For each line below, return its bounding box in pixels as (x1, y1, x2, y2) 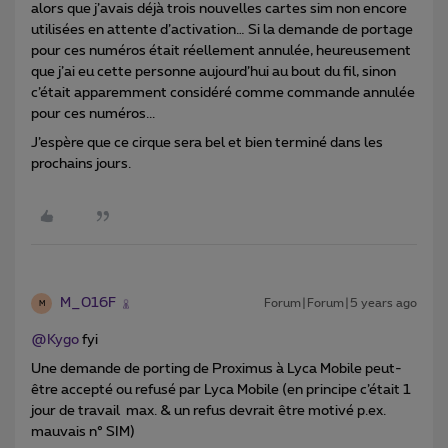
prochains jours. (31, 157, 131, 172)
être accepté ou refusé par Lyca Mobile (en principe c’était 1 (31, 383, 411, 398)
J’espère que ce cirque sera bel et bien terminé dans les (31, 136, 383, 151)
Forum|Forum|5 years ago (264, 297, 417, 310)
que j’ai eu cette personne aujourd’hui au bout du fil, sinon (31, 65, 396, 80)
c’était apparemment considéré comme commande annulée (31, 86, 415, 101)
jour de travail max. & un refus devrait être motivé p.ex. (31, 404, 386, 419)
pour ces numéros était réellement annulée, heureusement (31, 44, 411, 59)
